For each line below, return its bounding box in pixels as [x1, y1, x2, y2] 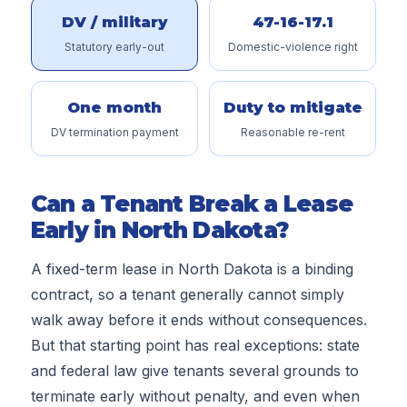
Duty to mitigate [223, 98, 362, 117]
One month [67, 98, 162, 117]
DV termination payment [50, 126, 179, 140]
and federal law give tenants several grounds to [30, 362, 359, 381]
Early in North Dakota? [30, 216, 290, 244]
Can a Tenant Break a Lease [30, 190, 353, 218]
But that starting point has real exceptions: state [30, 336, 360, 355]
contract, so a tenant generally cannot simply [30, 285, 344, 304]
